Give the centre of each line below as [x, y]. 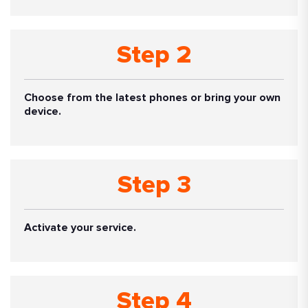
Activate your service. [80, 227]
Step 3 [154, 185]
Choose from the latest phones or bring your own [152, 97]
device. [43, 111]
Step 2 [154, 55]
